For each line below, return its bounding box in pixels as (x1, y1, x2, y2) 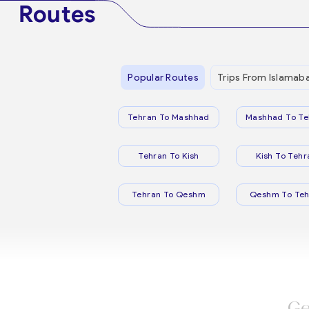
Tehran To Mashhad (128, 112, 210, 122)
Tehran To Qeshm (132, 189, 206, 199)
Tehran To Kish (138, 150, 199, 161)
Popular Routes (128, 71, 199, 83)
